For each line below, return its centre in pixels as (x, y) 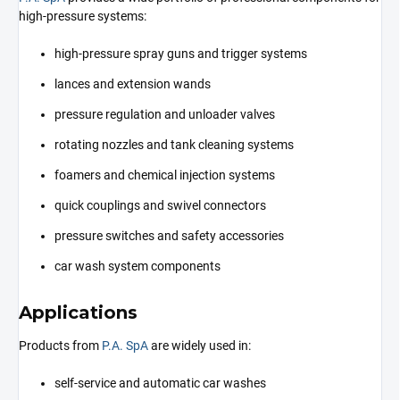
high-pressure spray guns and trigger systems (181, 53)
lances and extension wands (133, 83)
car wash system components (137, 266)
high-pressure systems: (83, 16)
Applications (78, 312)
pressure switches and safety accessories (169, 235)
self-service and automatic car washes (160, 383)
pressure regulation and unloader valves (165, 114)
